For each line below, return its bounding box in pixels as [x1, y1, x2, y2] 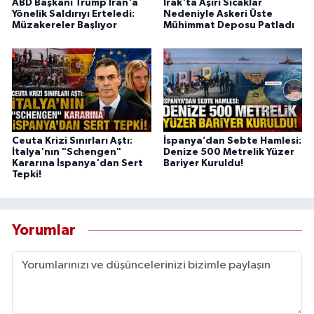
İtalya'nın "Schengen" [12, 146, 121, 157]
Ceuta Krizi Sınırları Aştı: [12, 135, 132, 146]
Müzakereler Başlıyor [12, 20, 117, 30]
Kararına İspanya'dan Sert [12, 158, 143, 168]
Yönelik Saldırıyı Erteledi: [12, 8, 135, 19]
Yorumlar [12, 223, 76, 238]
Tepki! [12, 169, 41, 179]
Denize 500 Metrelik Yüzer [163, 146, 294, 157]
